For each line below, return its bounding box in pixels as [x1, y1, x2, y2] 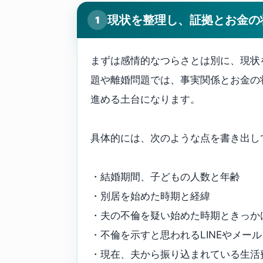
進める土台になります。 [90, 93, 200, 106]
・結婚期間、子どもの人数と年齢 [90, 171, 240, 183]
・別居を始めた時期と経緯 [90, 190, 210, 203]
